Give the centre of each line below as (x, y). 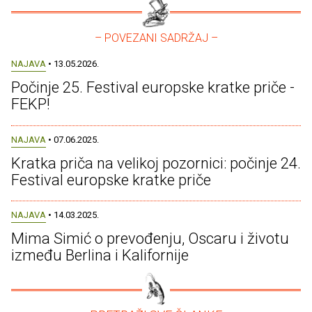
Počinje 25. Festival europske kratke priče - (153, 88)
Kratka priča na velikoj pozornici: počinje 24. (156, 163)
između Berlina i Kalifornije (100, 255)
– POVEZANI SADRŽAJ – (156, 38)
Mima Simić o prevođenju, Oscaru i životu (150, 238)
